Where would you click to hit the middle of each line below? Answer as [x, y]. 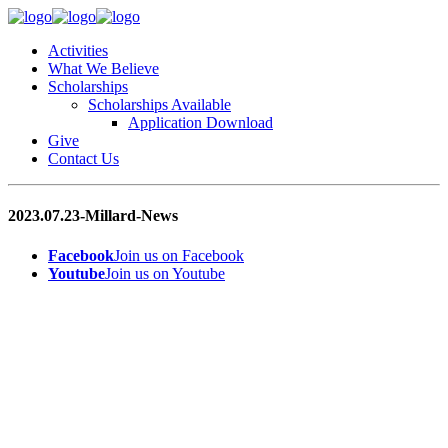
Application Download [200, 122]
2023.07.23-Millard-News [93, 216]
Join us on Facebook [179, 255]
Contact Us [83, 158]
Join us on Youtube [165, 273]
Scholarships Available [159, 104]
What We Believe [103, 68]
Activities [78, 50]
